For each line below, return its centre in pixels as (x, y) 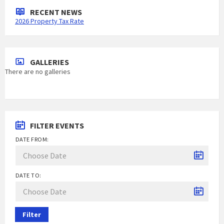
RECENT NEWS (56, 12)
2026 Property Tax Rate (49, 21)
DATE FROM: (32, 139)
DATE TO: (28, 175)
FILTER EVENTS (57, 125)
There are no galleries (38, 71)
